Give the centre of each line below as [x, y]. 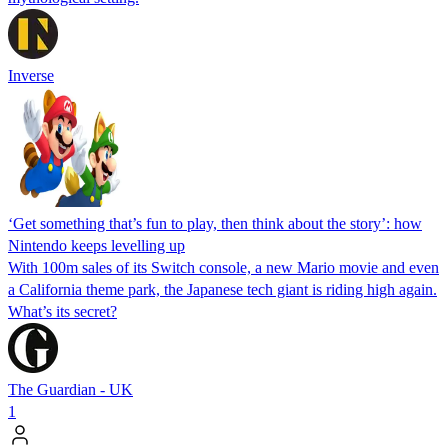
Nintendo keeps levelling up [96, 245]
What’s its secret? [62, 311]
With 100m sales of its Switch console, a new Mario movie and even [223, 267]
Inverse [31, 75]
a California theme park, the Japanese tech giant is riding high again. [222, 289]
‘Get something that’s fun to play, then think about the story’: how [215, 223]
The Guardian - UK [70, 389]
